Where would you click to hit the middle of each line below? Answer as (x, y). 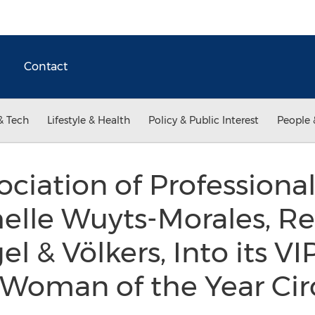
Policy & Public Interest (204, 120)
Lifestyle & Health (89, 120)
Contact (46, 66)
